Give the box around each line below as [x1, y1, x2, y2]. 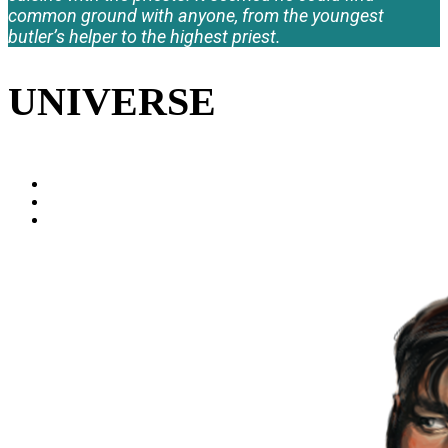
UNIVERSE [8, 79, 216, 125]
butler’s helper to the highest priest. [8, 26, 281, 47]
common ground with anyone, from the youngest [8, 5, 384, 26]
